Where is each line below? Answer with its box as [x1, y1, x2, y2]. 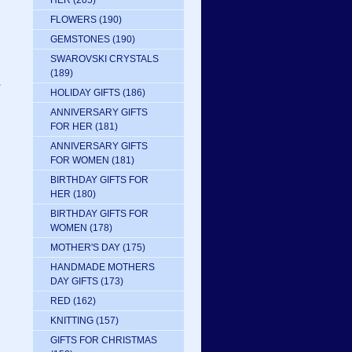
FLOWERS [50, 14, 97, 25]
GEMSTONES [50, 34, 110, 45]
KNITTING [50, 315, 93, 326]
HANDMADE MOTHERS [50, 262, 155, 273]
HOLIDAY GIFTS [50, 87, 120, 98]
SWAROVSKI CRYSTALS [50, 53, 159, 64]
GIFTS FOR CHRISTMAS [50, 335, 157, 346]
